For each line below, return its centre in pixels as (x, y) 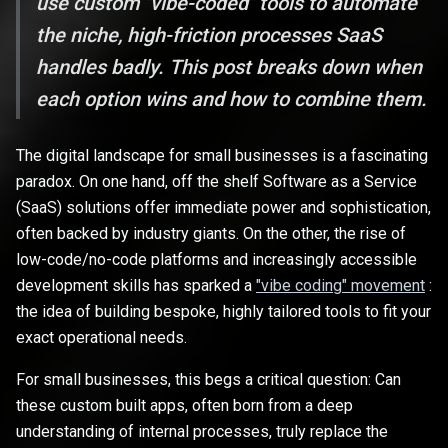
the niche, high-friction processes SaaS (209, 35)
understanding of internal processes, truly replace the (202, 432)
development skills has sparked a (136, 286)
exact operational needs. (101, 338)
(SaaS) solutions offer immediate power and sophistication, (223, 208)
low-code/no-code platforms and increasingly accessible (216, 260)
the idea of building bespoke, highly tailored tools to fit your (223, 312)
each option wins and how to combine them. (231, 99)
